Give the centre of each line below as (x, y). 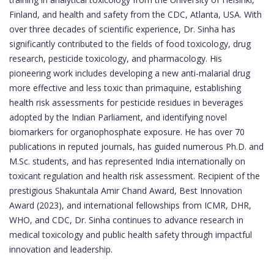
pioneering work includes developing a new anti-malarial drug (130, 73)
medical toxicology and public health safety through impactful (131, 235)
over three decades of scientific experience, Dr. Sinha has (122, 29)
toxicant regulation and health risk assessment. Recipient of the (135, 176)
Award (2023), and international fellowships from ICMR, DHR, (130, 206)
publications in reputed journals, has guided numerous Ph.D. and (136, 147)
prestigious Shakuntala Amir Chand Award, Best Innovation (126, 191)
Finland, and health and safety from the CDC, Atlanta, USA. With (135, 15)
